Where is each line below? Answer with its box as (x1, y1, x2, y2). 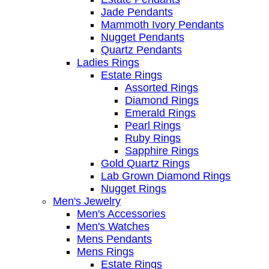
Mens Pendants (77, 232, 152, 245)
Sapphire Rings (125, 144, 199, 157)
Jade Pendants (101, 5, 173, 18)
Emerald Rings (125, 106, 196, 119)
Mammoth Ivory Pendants (101, 18, 224, 31)
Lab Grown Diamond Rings (101, 169, 231, 182)
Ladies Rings (77, 56, 139, 68)
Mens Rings (77, 245, 134, 258)
